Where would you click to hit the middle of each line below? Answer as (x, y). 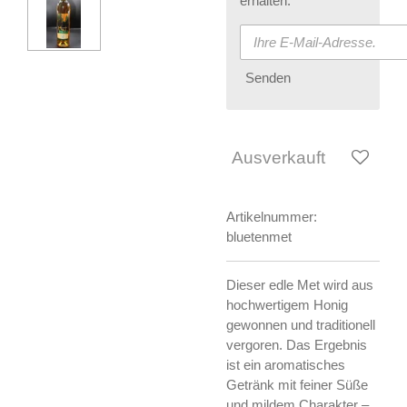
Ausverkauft (278, 158)
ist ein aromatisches (286, 364)
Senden (268, 77)
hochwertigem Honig (287, 304)
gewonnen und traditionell (301, 324)
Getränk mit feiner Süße (297, 384)
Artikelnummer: (272, 216)
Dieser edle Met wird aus (300, 284)
